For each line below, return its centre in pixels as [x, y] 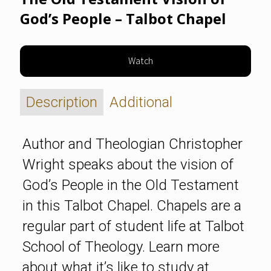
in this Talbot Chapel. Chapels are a [132, 205]
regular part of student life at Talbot [133, 226]
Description [62, 102]
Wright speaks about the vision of [128, 164]
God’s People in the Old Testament [130, 185]
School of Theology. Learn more [121, 247]
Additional [141, 102]
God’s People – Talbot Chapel [123, 18]
